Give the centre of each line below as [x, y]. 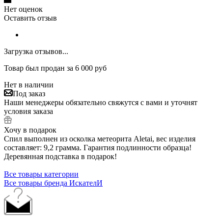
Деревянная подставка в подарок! [60, 156]
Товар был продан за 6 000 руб [55, 68]
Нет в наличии [29, 84]
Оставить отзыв [30, 18]
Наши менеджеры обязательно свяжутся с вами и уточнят [101, 102]
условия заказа [28, 111]
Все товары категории [41, 174]
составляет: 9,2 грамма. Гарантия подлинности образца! [98, 147]
